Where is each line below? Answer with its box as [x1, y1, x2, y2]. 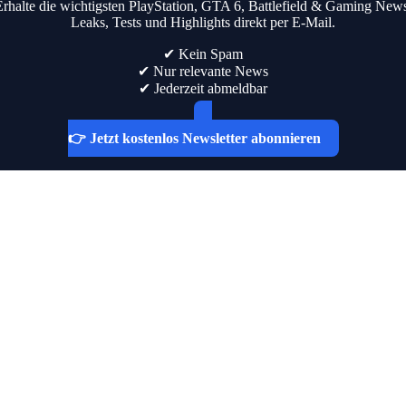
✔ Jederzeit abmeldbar [139, 80, 267, 96]
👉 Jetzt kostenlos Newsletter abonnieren [67, 130, 321, 146]
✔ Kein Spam [163, 45, 243, 62]
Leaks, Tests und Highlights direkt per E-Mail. [71, 14, 335, 30]
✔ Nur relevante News [138, 63, 268, 79]
